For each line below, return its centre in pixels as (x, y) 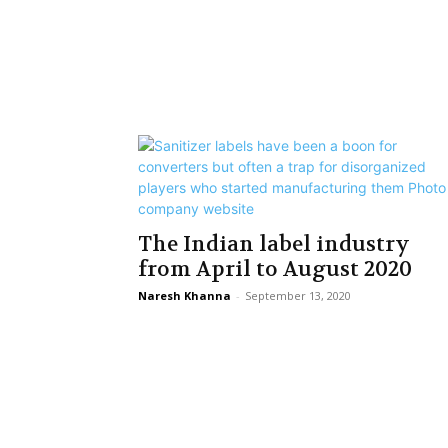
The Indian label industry (274, 244)
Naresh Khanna (184, 295)
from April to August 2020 (275, 269)
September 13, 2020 (298, 295)
